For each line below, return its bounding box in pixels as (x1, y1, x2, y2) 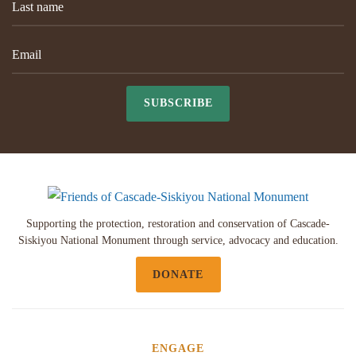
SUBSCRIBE (143, 97, 213, 110)
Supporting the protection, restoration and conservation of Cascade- (26, 218, 330, 230)
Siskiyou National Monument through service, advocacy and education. (17, 234, 339, 247)
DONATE (153, 268, 203, 281)
